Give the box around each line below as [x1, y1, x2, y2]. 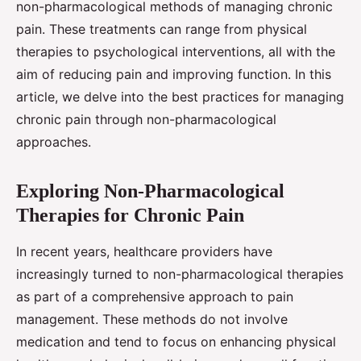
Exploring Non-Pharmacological [16, 180, 284, 202]
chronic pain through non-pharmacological [16, 111, 276, 128]
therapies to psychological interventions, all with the [16, 44, 335, 60]
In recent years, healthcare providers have [16, 243, 272, 260]
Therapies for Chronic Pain [16, 205, 244, 226]
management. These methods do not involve [16, 311, 288, 328]
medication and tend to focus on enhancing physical [16, 334, 336, 351]
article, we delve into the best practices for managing [16, 89, 344, 106]
